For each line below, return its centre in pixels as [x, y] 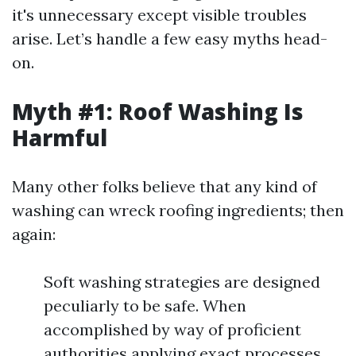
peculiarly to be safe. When [145, 306]
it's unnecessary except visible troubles [159, 15]
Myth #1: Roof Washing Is [158, 111]
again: [34, 234]
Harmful [60, 137]
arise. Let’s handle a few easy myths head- [170, 39]
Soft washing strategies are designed [182, 282]
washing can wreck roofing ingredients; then [178, 210]
